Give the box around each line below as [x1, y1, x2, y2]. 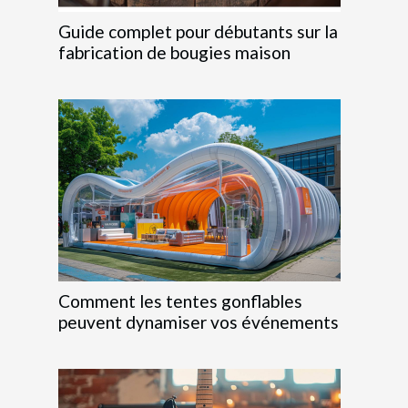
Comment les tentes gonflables [58, 291, 302, 312]
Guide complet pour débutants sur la [58, 21, 338, 43]
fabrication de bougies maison [58, 42, 291, 64]
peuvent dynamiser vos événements [58, 311, 339, 333]
